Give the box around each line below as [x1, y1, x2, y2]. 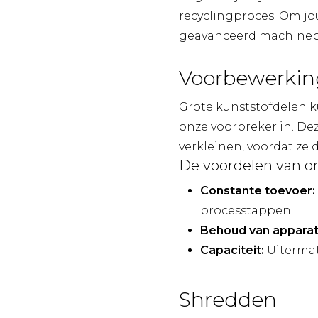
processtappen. [200, 204, 293, 217]
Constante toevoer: [200, 184, 315, 197]
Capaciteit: [200, 243, 264, 257]
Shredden [179, 287, 277, 312]
